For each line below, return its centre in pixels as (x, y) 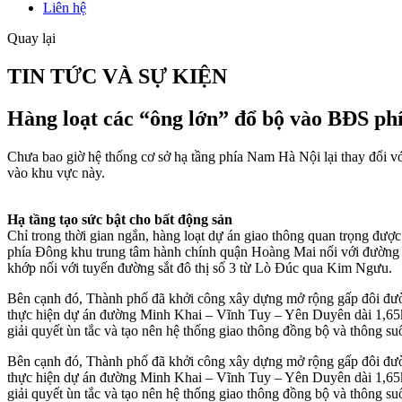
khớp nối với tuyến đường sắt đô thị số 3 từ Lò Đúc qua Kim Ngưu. (200, 267)
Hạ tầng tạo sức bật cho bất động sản (120, 219)
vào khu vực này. (56, 172)
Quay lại (31, 38)
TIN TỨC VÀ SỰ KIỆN (117, 76)
